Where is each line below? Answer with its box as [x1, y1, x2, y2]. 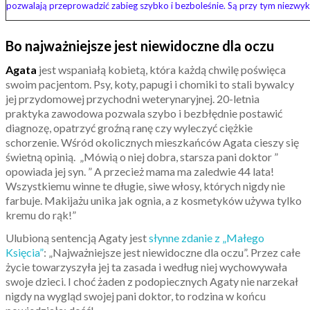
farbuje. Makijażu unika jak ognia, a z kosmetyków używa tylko [6, 193, 302, 207]
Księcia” [6, 245, 44, 259]
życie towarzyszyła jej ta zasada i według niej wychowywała [6, 259, 287, 273]
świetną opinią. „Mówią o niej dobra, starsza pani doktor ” [6, 149, 278, 163]
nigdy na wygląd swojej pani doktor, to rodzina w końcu [6, 289, 266, 302]
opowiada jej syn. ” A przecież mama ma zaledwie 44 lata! [6, 164, 274, 178]
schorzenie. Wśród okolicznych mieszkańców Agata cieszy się [6, 135, 299, 149]
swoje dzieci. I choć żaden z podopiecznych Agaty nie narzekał [6, 274, 298, 288]
